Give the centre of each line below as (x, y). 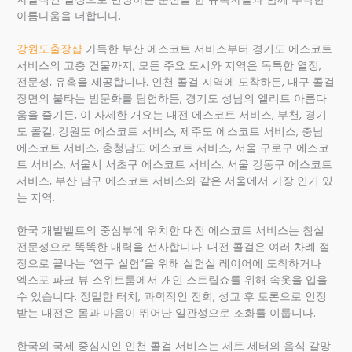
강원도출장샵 (50, 49)
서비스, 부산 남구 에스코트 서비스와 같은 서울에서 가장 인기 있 (175, 181)
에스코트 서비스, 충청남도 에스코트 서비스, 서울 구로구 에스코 (173, 148)
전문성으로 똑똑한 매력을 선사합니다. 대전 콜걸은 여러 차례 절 (174, 247)
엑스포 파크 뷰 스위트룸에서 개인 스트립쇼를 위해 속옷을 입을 (172, 280)
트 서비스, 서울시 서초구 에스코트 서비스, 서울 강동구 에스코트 (175, 164)
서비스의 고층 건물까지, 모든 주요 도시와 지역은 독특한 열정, (169, 65)
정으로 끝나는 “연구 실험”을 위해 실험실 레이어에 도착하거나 (169, 263)
